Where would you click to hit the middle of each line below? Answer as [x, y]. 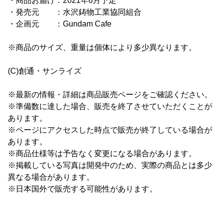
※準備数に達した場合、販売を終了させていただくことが [110, 106]
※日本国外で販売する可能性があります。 [82, 189]
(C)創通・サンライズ [45, 71]
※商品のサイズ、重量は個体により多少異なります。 [102, 47]
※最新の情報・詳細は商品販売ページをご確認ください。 [110, 95]
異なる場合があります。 [51, 177]
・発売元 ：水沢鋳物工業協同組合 [75, 12]
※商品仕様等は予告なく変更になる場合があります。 [102, 153]
